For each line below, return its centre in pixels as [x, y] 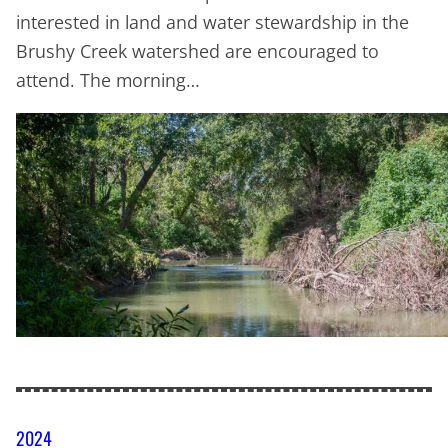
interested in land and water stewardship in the [212, 22]
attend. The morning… [108, 80]
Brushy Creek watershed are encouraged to [197, 51]
